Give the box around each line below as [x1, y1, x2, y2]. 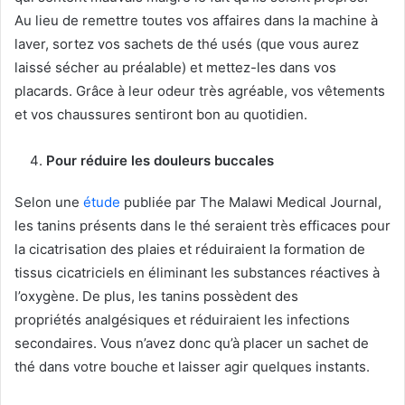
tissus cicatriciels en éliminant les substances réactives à [14, 263, 380, 281]
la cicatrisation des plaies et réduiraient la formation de [14, 240, 365, 258]
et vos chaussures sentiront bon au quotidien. [14, 105, 307, 123]
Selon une [14, 193, 83, 211]
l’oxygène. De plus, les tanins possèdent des [14, 287, 298, 305]
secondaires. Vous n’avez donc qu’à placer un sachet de [14, 334, 369, 352]
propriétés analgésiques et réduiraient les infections [14, 310, 350, 328]
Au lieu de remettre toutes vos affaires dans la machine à [14, 11, 378, 29]
